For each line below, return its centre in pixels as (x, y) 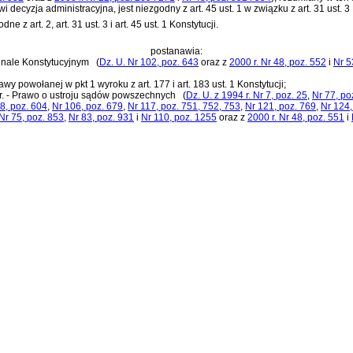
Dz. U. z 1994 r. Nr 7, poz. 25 (247, 95)
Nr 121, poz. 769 (281, 106)
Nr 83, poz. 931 (101, 117)
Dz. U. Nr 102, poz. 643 (149, 62)
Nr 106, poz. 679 (87, 106)
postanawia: (176, 51)
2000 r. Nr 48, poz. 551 (296, 117)
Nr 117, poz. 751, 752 (173, 106)
